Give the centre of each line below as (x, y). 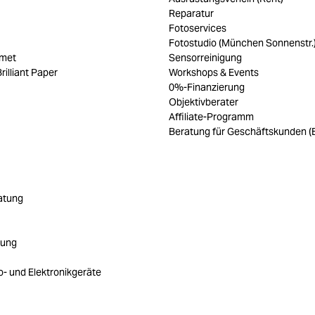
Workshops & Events (214, 72)
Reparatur (191, 13)
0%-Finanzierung (207, 87)
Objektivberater (204, 102)
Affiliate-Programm (211, 117)
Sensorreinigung (205, 58)
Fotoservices (198, 28)
